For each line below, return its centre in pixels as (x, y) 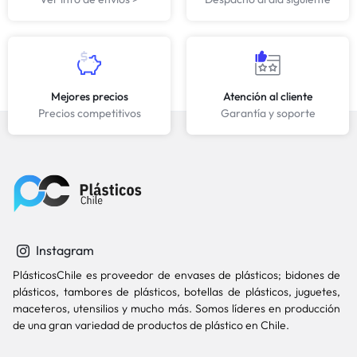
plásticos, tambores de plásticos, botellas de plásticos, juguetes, (177, 292)
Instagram (64, 250)
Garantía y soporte (268, 114)
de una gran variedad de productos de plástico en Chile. (152, 326)
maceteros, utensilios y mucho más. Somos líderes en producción (177, 309)
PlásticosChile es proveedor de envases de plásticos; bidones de (177, 275)
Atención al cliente (268, 97)
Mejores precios (89, 97)
